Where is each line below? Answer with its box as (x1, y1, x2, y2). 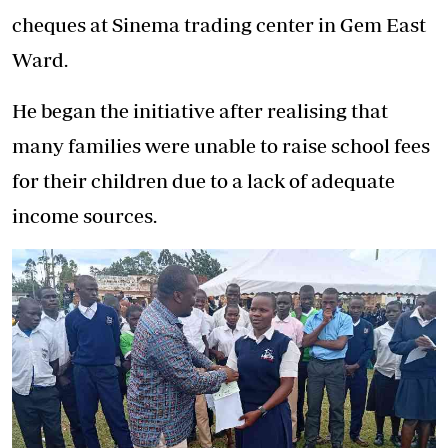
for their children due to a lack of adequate (12, 169, 395, 192)
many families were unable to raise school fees (12, 134, 430, 157)
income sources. (12, 204, 157, 227)
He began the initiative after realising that (12, 99, 388, 122)
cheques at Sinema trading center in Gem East (12, 13, 426, 36)
